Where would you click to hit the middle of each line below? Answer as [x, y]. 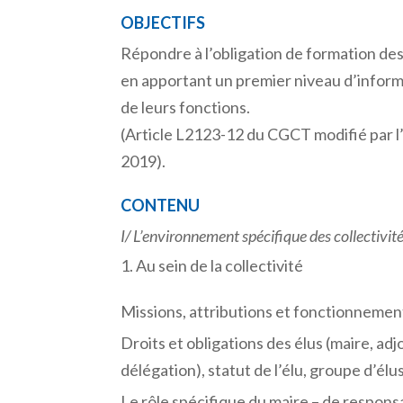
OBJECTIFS [163, 22]
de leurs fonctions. [186, 107]
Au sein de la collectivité [220, 265]
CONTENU [161, 205]
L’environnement [187, 235]
